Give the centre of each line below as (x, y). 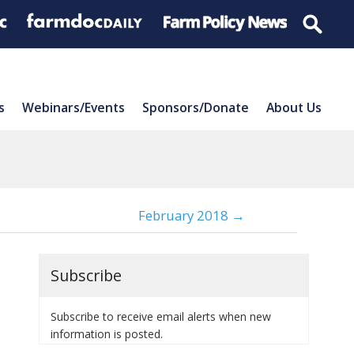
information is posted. (107, 333)
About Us (294, 107)
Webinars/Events (73, 107)
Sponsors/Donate (196, 107)
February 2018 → (192, 215)
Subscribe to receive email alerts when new (161, 316)
